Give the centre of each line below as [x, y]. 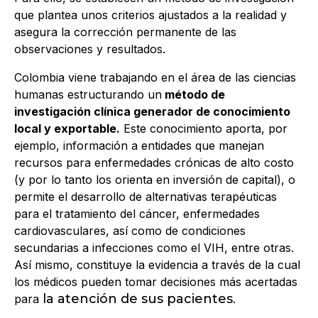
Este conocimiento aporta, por [204, 129]
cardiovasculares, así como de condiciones [130, 231]
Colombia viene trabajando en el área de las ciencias [155, 78]
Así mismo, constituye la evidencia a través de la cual [157, 265]
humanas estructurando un [88, 95]
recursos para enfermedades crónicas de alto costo [154, 163]
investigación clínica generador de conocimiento [152, 112]
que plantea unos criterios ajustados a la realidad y [150, 15]
